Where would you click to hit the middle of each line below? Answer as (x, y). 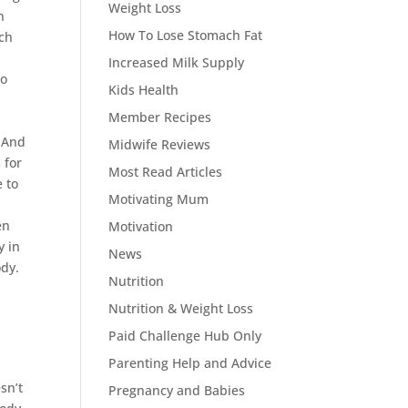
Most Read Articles (166, 172)
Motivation (141, 226)
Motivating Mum (159, 199)
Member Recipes (160, 117)
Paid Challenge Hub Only (185, 336)
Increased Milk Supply (177, 62)
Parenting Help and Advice (190, 363)
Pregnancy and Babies (177, 390)
